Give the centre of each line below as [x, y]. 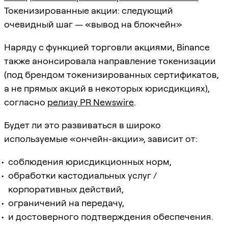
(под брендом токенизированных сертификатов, [111, 74]
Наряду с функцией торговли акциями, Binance [107, 47]
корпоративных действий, [66, 189]
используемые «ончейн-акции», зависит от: [101, 138]
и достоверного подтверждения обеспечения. [111, 216]
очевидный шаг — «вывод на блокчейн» [93, 24]
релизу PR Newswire [91, 102]
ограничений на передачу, [66, 203]
